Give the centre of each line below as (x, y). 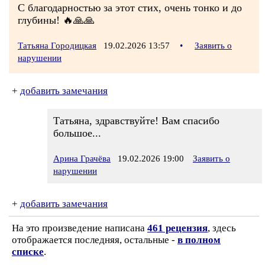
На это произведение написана (80, 228)
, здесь (222, 228)
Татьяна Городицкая (57, 46)
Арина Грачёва (82, 159)
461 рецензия (177, 228)
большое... (77, 133)
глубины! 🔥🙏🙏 (56, 20)
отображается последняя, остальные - (95, 240)
